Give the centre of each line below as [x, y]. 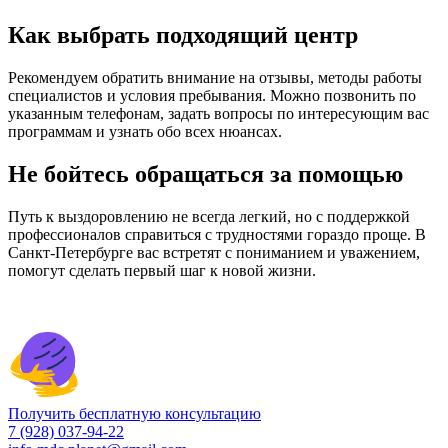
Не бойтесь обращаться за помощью [205, 173]
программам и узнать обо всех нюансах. [145, 131]
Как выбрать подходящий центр [183, 34]
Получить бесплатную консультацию [134, 413]
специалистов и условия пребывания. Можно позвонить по [212, 95]
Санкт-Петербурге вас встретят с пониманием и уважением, [214, 252]
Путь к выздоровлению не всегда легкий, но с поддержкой [209, 216]
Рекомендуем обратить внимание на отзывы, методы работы [215, 77]
